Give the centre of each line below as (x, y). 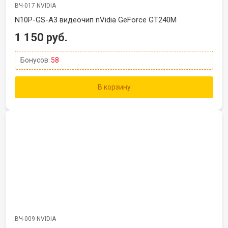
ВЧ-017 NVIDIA (35, 6)
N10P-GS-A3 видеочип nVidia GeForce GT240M (96, 20)
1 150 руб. (41, 37)
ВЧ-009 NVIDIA (35, 219)
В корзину (114, 87)
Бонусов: (35, 60)
